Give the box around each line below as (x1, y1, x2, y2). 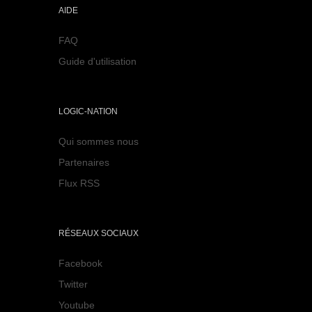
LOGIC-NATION (58, 106, 118, 116)
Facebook (58, 257, 102, 269)
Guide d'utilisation (58, 55, 136, 67)
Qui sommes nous (58, 135, 139, 147)
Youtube (58, 299, 95, 311)
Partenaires (58, 156, 109, 168)
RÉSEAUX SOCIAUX (58, 228, 139, 238)
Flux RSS (58, 177, 100, 189)
